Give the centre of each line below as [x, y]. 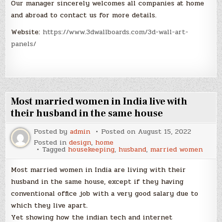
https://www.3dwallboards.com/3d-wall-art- [116, 32]
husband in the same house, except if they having [97, 181]
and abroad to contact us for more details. [84, 15]
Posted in [52, 142]
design [80, 142]
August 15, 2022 [165, 131]
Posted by [52, 131]
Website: [27, 32]
